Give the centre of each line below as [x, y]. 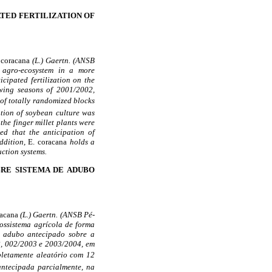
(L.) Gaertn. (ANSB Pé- [56, 214]
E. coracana [47, 142]
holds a [81, 142]
